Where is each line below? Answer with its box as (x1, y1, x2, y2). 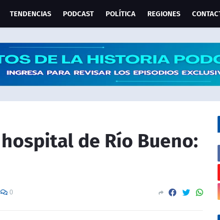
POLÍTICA (105, 9, 136, 18)
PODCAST (62, 9, 94, 18)
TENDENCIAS (9, 9, 51, 18)
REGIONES (147, 9, 180, 18)
